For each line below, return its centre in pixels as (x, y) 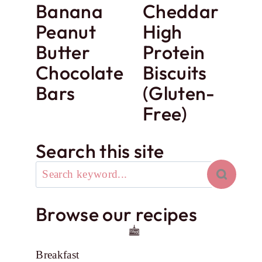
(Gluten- (179, 93)
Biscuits (175, 73)
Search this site (100, 151)
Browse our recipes (116, 214)
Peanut (66, 32)
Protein (174, 52)
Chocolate (80, 73)
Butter (63, 52)
